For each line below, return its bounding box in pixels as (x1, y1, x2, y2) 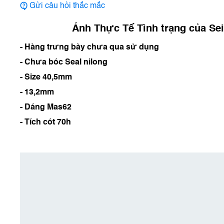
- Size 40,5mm (20, 73, 72, 81)
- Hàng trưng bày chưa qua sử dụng (20, 43, 159, 51)
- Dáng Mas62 (20, 103, 71, 111)
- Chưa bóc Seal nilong (20, 58, 107, 66)
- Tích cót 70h (20, 118, 71, 126)
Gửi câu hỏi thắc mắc (29, 2, 105, 10)
